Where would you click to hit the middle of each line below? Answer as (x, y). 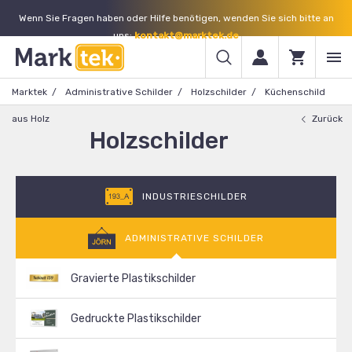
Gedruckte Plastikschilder (136, 319)
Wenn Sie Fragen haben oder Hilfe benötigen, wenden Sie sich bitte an (176, 18)
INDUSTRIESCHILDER (194, 196)
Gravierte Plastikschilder (133, 279)
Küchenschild (295, 92)
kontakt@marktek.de (187, 35)
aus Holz (31, 119)
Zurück (327, 119)
